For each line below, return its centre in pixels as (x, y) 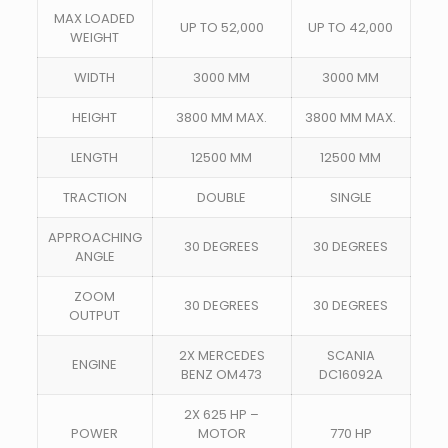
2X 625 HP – (222, 414)
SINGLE (350, 197)
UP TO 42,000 (351, 27)
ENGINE (95, 364)
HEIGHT (95, 117)
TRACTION (94, 197)
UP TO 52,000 (221, 27)
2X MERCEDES (221, 355)
